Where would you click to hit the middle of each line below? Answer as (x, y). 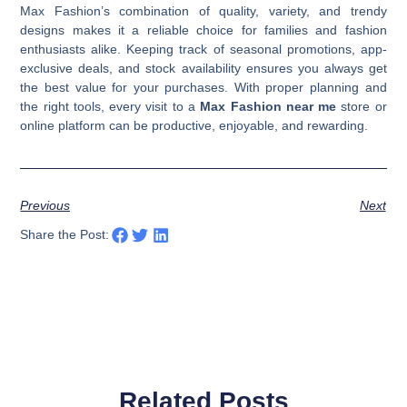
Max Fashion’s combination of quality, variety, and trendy (203, 10)
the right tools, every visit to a (110, 106)
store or (362, 106)
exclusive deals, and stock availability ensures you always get (203, 68)
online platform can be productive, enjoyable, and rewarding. (194, 125)
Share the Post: (65, 234)
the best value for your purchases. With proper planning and (203, 87)
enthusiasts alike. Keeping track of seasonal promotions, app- (203, 49)
